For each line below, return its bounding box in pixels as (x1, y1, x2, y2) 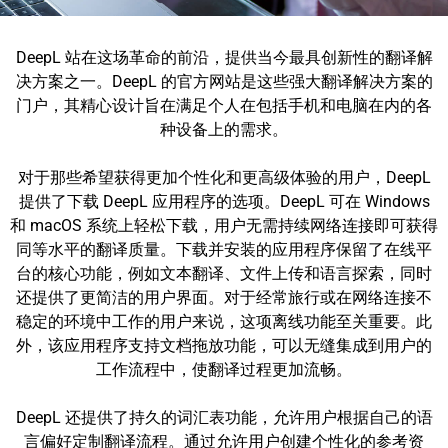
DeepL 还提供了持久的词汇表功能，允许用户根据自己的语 (15, 408, 433, 427)
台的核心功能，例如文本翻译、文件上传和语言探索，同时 (16, 264, 432, 283)
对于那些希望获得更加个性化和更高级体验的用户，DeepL (17, 168, 431, 187)
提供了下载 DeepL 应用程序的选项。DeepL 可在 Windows (18, 192, 430, 211)
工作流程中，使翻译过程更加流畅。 (96, 360, 352, 379)
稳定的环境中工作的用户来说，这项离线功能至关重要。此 (16, 312, 432, 331)
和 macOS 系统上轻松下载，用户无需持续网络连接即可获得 (10, 216, 438, 235)
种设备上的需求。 (160, 120, 288, 139)
